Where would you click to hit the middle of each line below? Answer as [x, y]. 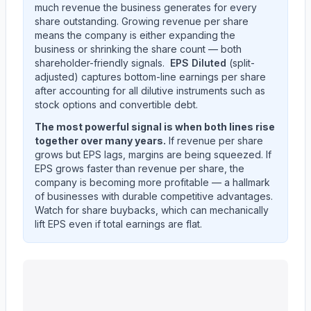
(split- [241, 63]
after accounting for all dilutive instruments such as [150, 91]
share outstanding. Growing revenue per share [142, 21]
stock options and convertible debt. [116, 104]
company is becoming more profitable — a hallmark [152, 182]
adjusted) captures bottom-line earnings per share [150, 77]
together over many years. [100, 141]
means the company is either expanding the [135, 35]
